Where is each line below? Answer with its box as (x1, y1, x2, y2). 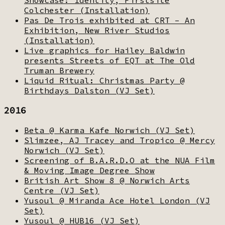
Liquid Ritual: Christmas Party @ (24, 75, 185, 85)
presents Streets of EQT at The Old (24, 55, 195, 65)
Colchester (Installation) (24, 5, 150, 15)
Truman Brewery (24, 65, 94, 75)
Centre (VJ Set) (24, 185, 99, 195)
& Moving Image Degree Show (24, 165, 155, 175)
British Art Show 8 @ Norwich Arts (24, 175, 190, 185)
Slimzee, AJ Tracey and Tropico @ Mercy (24, 135, 215, 145)
